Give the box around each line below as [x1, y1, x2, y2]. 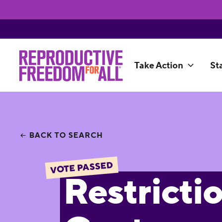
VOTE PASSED [49, 159, 114, 176]
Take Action [134, 60, 183, 72]
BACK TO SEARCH [29, 130, 104, 140]
